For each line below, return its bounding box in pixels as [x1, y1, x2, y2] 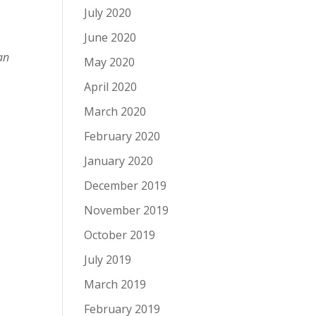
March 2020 [84, 104, 147, 119]
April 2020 [84, 79, 138, 95]
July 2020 [84, 5, 132, 20]
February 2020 [84, 128, 161, 144]
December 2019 [84, 178, 167, 193]
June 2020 [84, 30, 137, 45]
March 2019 [84, 276, 147, 292]
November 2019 [84, 202, 169, 218]
